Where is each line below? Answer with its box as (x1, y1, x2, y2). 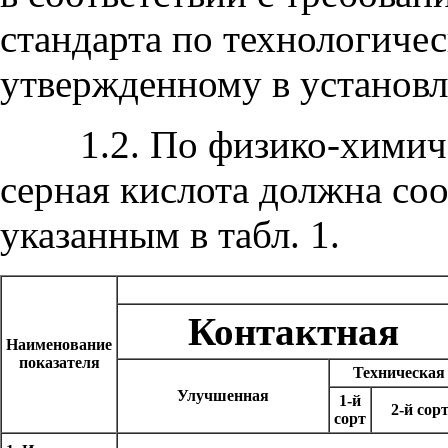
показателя (18, 354, 100, 371)
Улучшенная (177, 387, 269, 404)
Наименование (6, 336, 112, 353)
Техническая (353, 364, 445, 381)
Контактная (187, 310, 399, 353)
